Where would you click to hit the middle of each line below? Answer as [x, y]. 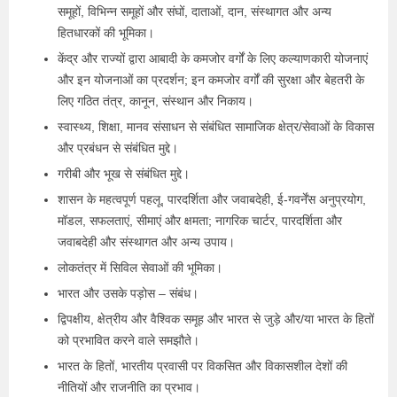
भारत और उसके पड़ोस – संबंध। [128, 293]
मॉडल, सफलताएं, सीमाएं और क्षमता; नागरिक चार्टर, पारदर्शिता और [200, 220]
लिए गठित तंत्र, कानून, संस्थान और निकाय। [156, 101]
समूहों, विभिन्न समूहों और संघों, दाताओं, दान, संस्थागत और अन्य [195, 11]
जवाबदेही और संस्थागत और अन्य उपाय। [146, 241]
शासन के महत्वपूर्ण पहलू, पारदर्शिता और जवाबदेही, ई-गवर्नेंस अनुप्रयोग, [212, 199]
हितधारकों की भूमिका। [106, 32]
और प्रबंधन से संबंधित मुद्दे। [118, 148]
